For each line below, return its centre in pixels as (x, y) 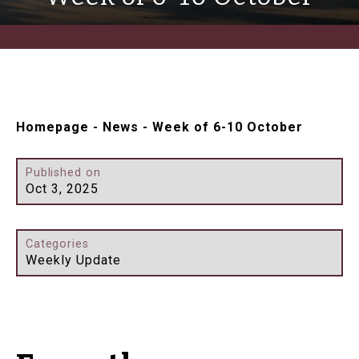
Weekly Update (73, 260)
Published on (63, 173)
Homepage (52, 127)
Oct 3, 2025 (62, 189)
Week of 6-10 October (228, 127)
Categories (57, 244)
